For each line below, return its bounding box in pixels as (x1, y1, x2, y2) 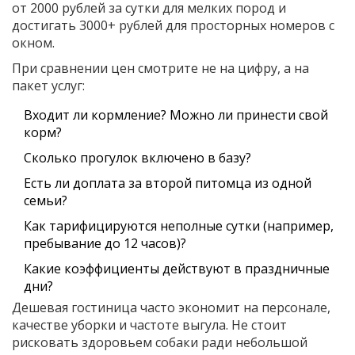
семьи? (24, 192, 67, 210)
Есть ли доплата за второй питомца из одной (24, 174, 311, 193)
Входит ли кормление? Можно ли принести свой (24, 106, 328, 124)
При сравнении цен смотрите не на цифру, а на (12, 59, 309, 78)
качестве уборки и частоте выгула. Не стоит (12, 316, 287, 334)
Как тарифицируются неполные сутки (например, (24, 217, 334, 235)
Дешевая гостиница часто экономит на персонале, (12, 299, 330, 317)
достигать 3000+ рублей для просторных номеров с (12, 17, 334, 35)
